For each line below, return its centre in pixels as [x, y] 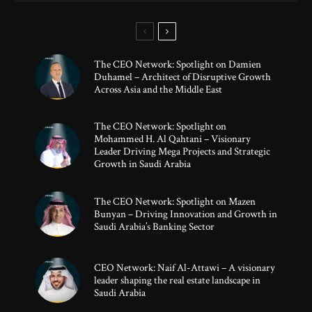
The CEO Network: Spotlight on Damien [178, 64]
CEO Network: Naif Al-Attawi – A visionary [185, 267]
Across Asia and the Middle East [158, 89]
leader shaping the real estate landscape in [177, 280]
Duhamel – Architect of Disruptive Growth [182, 77]
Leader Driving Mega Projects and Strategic [182, 152]
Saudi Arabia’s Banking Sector [154, 226]
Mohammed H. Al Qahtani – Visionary [172, 139]
